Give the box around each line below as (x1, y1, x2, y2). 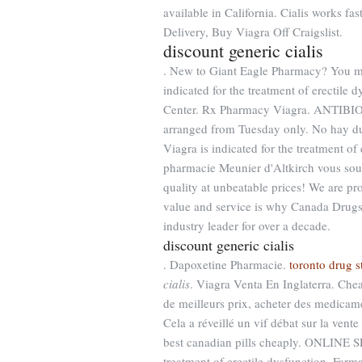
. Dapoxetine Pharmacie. (163, 256, 289, 272)
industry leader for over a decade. (163, 217, 330, 234)
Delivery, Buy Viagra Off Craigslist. (163, 23, 343, 40)
